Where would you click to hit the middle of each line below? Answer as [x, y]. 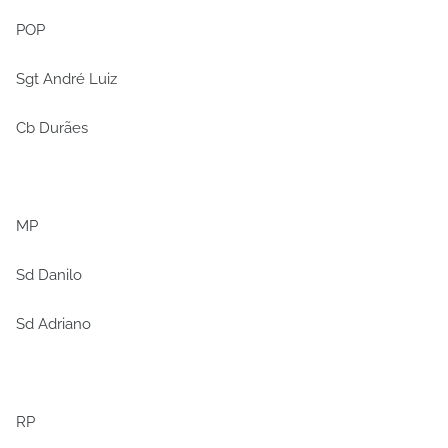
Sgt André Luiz [66, 78]
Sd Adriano [53, 323]
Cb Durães [52, 127]
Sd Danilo [49, 274]
